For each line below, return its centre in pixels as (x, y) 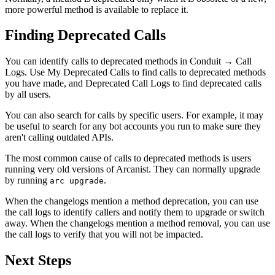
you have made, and (45, 83)
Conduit (205, 61)
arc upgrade (77, 181)
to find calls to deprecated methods (198, 72)
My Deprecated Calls (88, 72)
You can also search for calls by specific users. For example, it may (134, 115)
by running (27, 180)
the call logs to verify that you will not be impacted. (104, 234)
